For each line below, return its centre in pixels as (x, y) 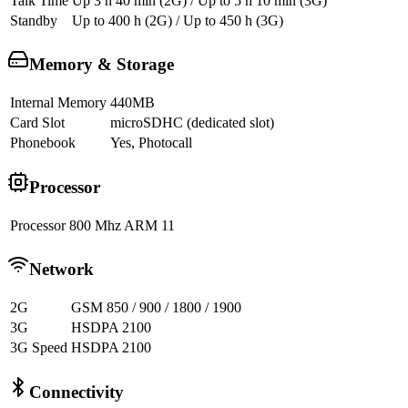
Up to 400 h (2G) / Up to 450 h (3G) (178, 20)
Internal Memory (58, 103)
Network (61, 270)
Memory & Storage (102, 65)
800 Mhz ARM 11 (122, 225)
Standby (34, 20)
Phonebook (43, 143)
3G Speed (39, 348)
